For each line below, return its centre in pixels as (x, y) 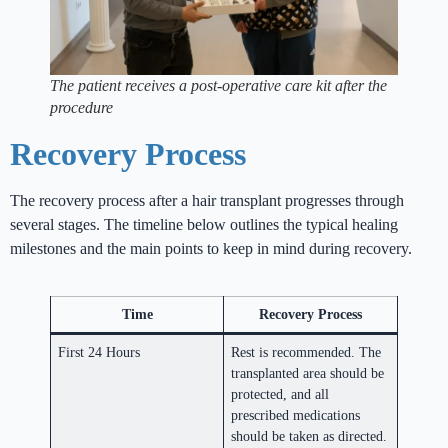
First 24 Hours (99, 352)
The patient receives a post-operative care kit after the (218, 86)
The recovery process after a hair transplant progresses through (207, 201)
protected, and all (280, 394)
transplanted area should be (308, 373)
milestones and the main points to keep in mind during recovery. (211, 249)
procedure (81, 108)
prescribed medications (296, 415)
